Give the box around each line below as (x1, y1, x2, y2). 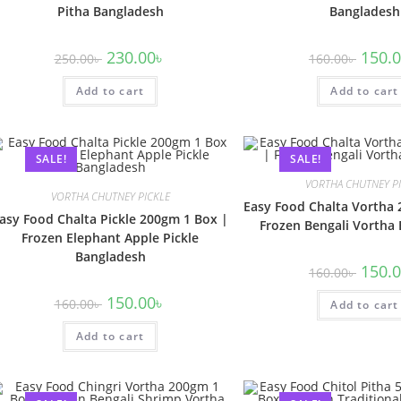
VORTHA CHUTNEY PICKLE (50, 188, 170, 204)
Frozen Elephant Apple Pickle (21, 228, 200, 246)
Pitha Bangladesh (56, 3, 164, 20)
